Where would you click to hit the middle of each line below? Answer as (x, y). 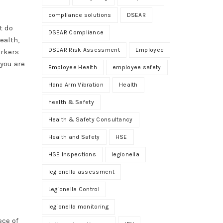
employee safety (137, 67)
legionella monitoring (78, 206)
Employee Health (72, 67)
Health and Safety (74, 137)
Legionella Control (74, 189)
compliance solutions (80, 15)
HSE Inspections (72, 154)
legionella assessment (81, 171)
